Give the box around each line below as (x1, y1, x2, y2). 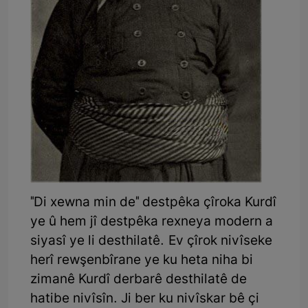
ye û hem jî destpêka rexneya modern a (30, 213, 273, 231)
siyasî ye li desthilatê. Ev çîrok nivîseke (30, 232, 272, 250)
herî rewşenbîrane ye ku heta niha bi (30, 252, 253, 269)
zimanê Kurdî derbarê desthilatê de (30, 271, 247, 289)
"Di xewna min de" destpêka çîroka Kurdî (30, 194, 276, 212)
